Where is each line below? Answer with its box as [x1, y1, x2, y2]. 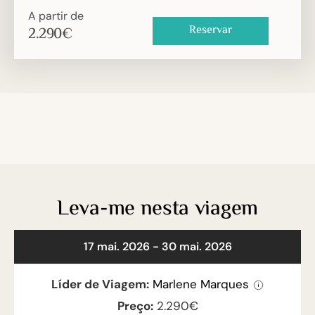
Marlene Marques [153, 276, 252, 292]
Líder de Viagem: [51, 276, 149, 292]
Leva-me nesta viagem [57, 193, 258, 226]
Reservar [188, 22, 232, 40]
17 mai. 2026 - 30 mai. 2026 [83, 239, 232, 255]
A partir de [28, 8, 84, 24]
